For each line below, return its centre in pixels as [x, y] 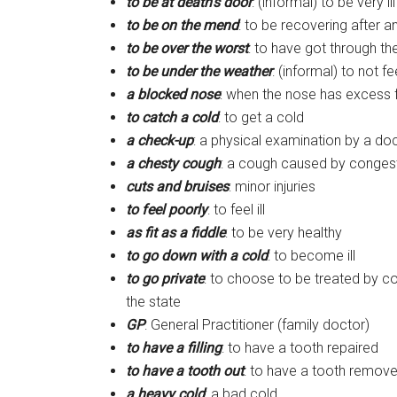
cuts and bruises [177, 187]
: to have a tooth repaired [300, 348]
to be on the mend [182, 25]
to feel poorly [167, 210]
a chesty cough [173, 163]
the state [153, 302]
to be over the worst [187, 48]
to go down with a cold [197, 256]
